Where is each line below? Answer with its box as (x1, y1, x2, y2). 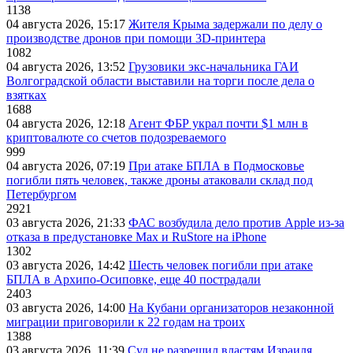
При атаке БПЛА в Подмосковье (128, 159, 304, 173)
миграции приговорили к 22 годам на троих (6, 315, 245, 329)
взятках (6, 88, 46, 102)
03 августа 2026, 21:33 (6, 216, 128, 230)
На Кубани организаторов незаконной (128, 301, 334, 315)
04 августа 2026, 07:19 (6, 159, 128, 173)
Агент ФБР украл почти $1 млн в (128, 117, 308, 131)
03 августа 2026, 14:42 (6, 258, 128, 273)
